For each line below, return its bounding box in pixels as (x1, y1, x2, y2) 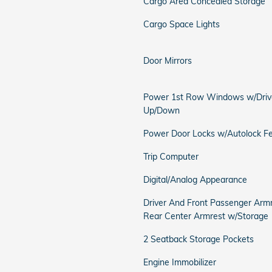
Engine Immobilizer (143, 257, 216, 268)
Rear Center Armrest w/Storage (143, 211, 268, 222)
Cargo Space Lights (143, 19, 220, 30)
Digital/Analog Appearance (143, 174, 247, 185)
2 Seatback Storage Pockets (143, 234, 254, 245)
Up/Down (143, 105, 180, 116)
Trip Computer (143, 151, 199, 162)
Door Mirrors (143, 55, 192, 66)
